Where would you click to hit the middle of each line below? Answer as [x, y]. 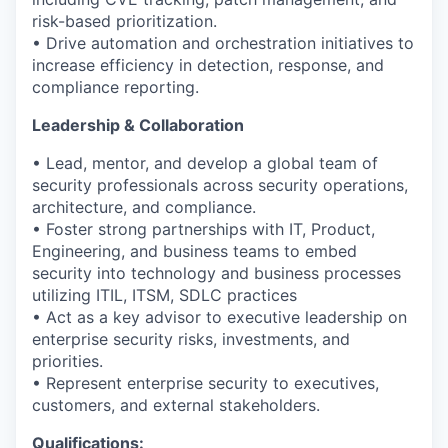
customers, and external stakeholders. [176, 405]
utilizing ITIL [77, 295]
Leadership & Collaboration [138, 125]
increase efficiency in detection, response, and [208, 65]
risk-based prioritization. [124, 21]
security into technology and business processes [216, 273]
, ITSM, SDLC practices [210, 295]
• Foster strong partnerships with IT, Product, [203, 229]
